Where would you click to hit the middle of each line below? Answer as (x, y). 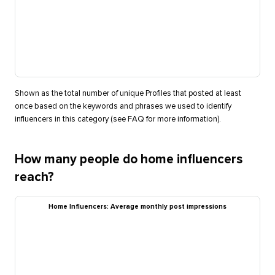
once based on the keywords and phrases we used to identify (123, 107)
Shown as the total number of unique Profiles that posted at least (128, 94)
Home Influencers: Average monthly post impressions (137, 207)
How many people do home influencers (128, 160)
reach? (34, 177)
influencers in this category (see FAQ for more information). (118, 120)
